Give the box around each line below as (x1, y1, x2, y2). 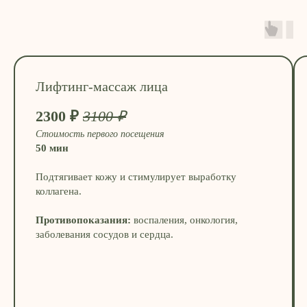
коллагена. (36, 186, 82, 197)
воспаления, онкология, (131, 214, 238, 226)
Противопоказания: (36, 214, 131, 226)
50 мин (36, 143, 69, 154)
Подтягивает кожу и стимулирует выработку (36, 171, 236, 183)
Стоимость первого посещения (36, 129, 164, 140)
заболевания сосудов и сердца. (36, 229, 173, 241)
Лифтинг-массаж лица (36, 79, 168, 95)
